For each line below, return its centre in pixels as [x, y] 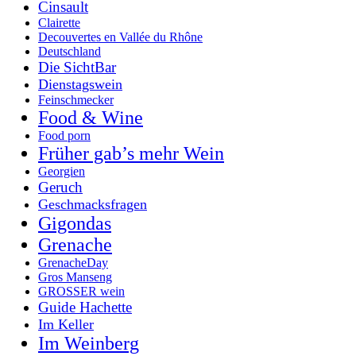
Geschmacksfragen [93, 204]
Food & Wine [91, 117]
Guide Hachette [85, 307]
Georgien [62, 171]
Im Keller [66, 324]
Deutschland [70, 51]
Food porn [64, 135]
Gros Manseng [75, 277]
